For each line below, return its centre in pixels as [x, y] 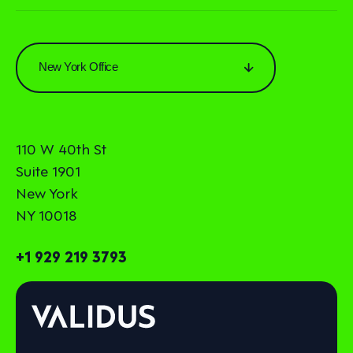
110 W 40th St [61, 148]
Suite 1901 [48, 170]
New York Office [78, 66]
